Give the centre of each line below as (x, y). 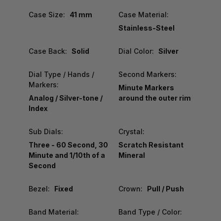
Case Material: (143, 14)
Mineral (131, 155)
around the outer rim (154, 98)
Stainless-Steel (146, 28)
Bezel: (39, 188)
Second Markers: (147, 74)
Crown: (130, 188)
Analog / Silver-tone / (66, 98)
